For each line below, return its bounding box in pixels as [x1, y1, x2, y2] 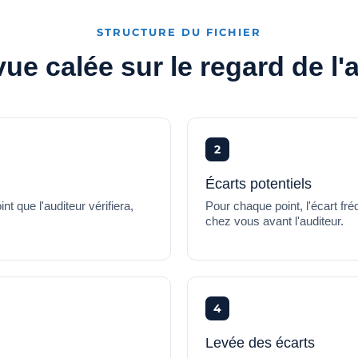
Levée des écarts [205, 334, 315, 351]
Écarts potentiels [205, 175, 312, 192]
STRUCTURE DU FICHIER [97, 26, 261, 39]
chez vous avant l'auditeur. [205, 214, 344, 228]
